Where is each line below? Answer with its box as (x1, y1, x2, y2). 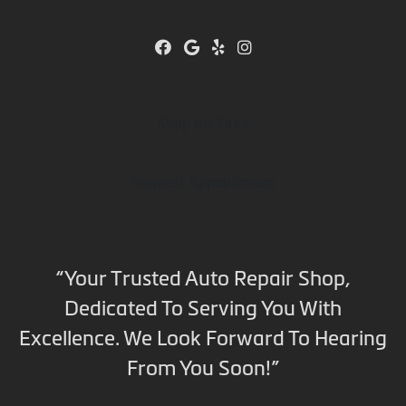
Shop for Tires (158, 114, 248, 131)
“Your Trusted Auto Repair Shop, (55, 266, 351, 290)
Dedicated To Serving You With (64, 295, 342, 320)
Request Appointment (130, 173, 275, 190)
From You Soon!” (127, 355, 279, 380)
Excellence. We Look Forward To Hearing (19, 325, 387, 350)
